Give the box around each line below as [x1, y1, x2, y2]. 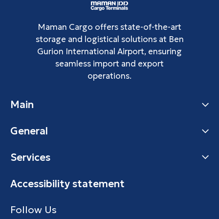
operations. [88, 70, 131, 81]
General [10, 124, 48, 137]
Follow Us [10, 203, 57, 217]
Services [10, 151, 50, 164]
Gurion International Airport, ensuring [37, 46, 182, 57]
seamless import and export [55, 58, 164, 69]
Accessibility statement [10, 177, 125, 190]
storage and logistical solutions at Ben [35, 34, 184, 44]
